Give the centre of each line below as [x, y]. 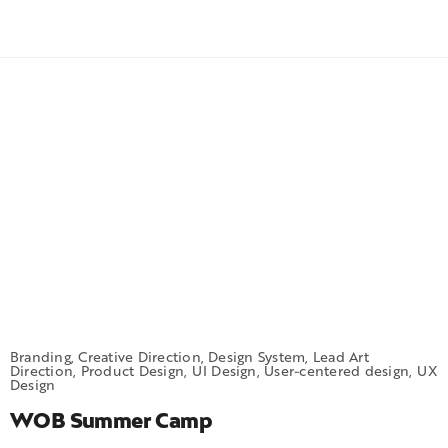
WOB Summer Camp [111, 420]
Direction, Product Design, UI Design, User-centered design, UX [224, 371]
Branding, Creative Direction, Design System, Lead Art [189, 357]
